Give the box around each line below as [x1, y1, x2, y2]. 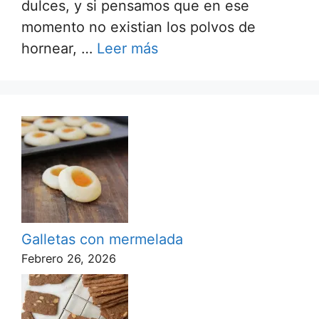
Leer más [97, 39, 158, 57]
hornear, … [21, 39, 97, 57]
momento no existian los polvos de [21, 18, 256, 36]
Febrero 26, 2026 [21, 251, 116, 266]
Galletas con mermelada [21, 230, 183, 248]
